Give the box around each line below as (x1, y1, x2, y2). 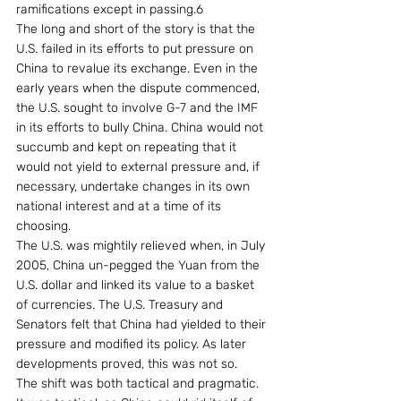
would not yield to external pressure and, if (16, 159, 263, 175)
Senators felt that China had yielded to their (16, 317, 269, 332)
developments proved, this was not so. (16, 356, 237, 371)
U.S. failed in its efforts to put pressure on (16, 41, 257, 56)
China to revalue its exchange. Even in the (16, 61, 261, 76)
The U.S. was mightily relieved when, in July (16, 238, 269, 253)
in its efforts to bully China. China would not (16, 120, 267, 135)
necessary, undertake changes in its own (16, 179, 253, 194)
